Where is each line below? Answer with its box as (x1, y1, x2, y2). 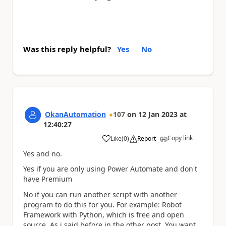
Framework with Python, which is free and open (23, 209, 184, 219)
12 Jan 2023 (138, 109, 178, 119)
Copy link (167, 133, 193, 142)
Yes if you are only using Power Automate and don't (23, 164, 197, 174)
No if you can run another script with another (23, 189, 177, 199)
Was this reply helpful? (23, 43, 111, 54)
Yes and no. (23, 148, 62, 158)
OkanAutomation (45, 109, 106, 119)
